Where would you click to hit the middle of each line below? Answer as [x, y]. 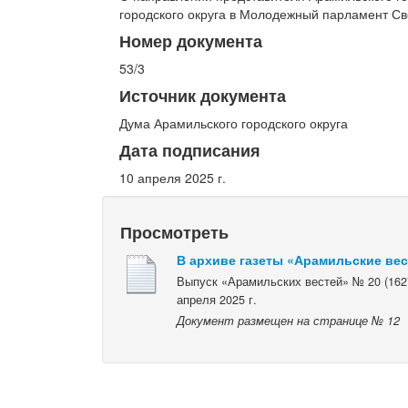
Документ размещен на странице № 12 [289, 321]
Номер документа [191, 40]
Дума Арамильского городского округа [234, 122]
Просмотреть [175, 231]
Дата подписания [190, 149]
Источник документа [203, 95]
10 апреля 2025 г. [173, 177]
